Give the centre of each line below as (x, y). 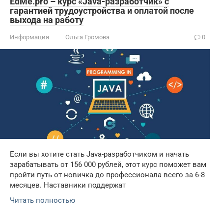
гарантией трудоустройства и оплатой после (102, 10)
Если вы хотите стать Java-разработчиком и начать (99, 154)
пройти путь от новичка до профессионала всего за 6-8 (107, 175)
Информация (29, 37)
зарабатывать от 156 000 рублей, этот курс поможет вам (108, 165)
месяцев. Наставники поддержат (68, 185)
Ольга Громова (87, 37)
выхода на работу (47, 20)
